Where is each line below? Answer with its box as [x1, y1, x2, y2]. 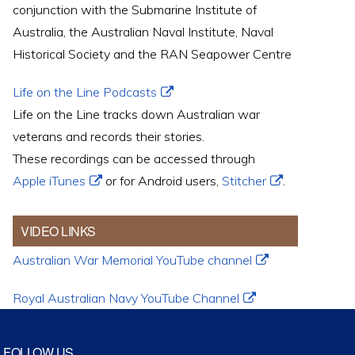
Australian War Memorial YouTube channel [13, 252, 252, 268]
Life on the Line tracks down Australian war [13, 106, 260, 122]
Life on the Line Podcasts [13, 84, 157, 100]
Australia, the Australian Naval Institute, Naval [13, 24, 273, 40]
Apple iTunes [13, 173, 86, 189]
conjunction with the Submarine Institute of [13, 2, 257, 17]
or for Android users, [102, 173, 222, 189]
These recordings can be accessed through [13, 151, 255, 166]
